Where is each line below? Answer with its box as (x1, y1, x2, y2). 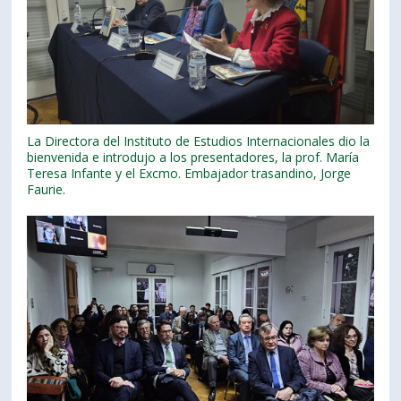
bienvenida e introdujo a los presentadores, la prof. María (27, 148, 360, 166)
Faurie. (27, 180, 66, 198)
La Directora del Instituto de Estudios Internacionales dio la (27, 132, 371, 149)
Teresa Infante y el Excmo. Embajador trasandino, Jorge (27, 164, 352, 182)
